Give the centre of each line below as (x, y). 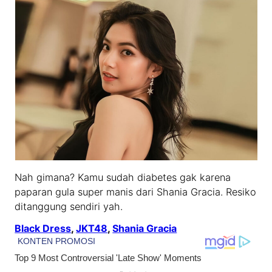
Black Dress (43, 229)
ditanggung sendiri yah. (69, 207)
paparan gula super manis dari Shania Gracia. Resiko (136, 192)
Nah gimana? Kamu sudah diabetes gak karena (123, 178)
